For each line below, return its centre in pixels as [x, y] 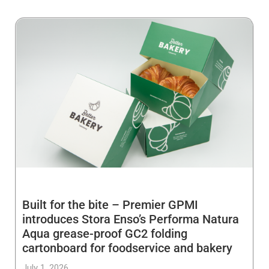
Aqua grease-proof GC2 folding [105, 234]
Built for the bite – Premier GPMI [110, 205]
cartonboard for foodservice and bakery [127, 248]
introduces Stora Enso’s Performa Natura [131, 219]
